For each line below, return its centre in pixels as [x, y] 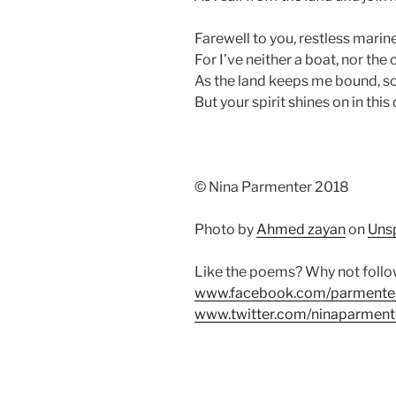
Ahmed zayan [301, 229]
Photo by [225, 229]
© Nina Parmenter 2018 [272, 187]
